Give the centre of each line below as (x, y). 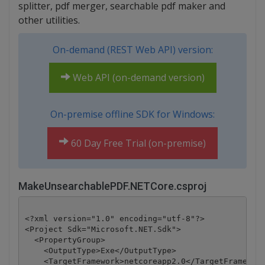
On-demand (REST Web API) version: (132, 50)
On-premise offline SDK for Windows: (132, 114)
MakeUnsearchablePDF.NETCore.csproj (112, 186)
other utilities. (49, 20)
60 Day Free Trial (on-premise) (137, 143)
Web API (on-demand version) (137, 78)
